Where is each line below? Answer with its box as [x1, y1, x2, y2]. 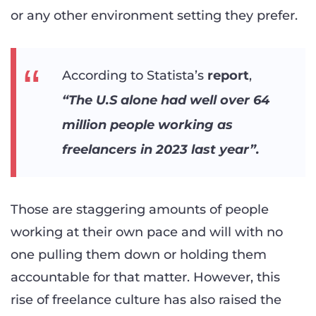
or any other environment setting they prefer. [11, 8, 298, 23]
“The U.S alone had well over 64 [62, 92, 269, 108]
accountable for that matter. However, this [11, 269, 280, 286]
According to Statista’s [62, 67, 207, 83]
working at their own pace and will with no [11, 224, 283, 241]
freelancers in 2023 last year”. [62, 141, 263, 157]
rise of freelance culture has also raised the [11, 292, 281, 308]
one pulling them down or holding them [11, 247, 267, 263]
